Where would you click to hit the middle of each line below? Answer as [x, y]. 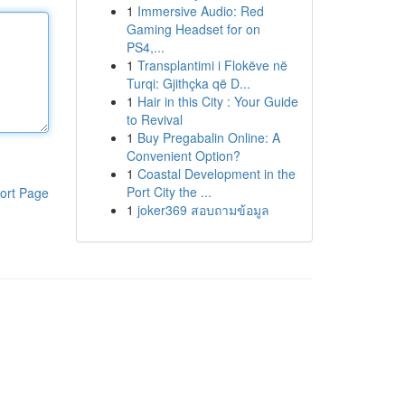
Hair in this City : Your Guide [217, 101]
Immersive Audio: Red [200, 11]
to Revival [154, 119]
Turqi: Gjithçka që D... [188, 83]
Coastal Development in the [216, 174]
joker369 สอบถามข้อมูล [203, 210]
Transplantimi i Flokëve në [212, 65]
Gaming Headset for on [193, 29]
